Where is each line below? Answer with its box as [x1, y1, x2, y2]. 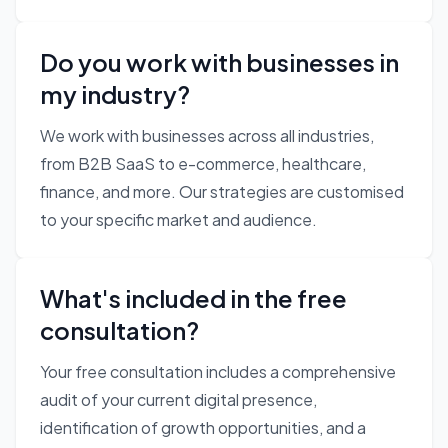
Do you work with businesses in [40, 47, 399, 78]
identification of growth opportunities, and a [40, 417, 366, 439]
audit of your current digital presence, [40, 389, 317, 411]
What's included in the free [40, 283, 347, 314]
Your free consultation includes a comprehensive [40, 361, 396, 383]
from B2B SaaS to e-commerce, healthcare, [40, 153, 366, 175]
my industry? [40, 79, 190, 110]
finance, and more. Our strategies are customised [40, 181, 404, 203]
